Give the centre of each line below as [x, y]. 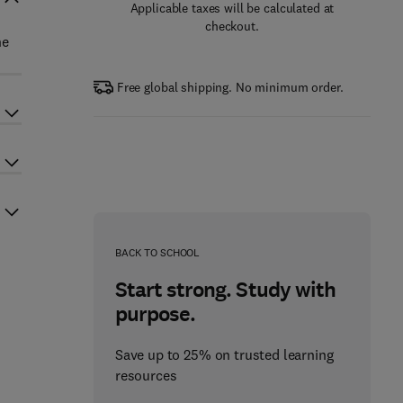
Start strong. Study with [225, 290]
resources [146, 375]
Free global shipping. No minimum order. [230, 87]
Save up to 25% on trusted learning [224, 354]
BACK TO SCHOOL [157, 252]
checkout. [232, 26]
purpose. [155, 314]
